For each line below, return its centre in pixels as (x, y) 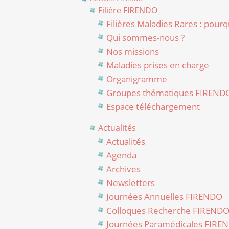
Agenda (121, 155)
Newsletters (130, 183)
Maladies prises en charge (157, 65)
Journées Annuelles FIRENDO (164, 197)
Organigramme (136, 79)
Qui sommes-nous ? (145, 38)
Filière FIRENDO (128, 10)
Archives (123, 169)
